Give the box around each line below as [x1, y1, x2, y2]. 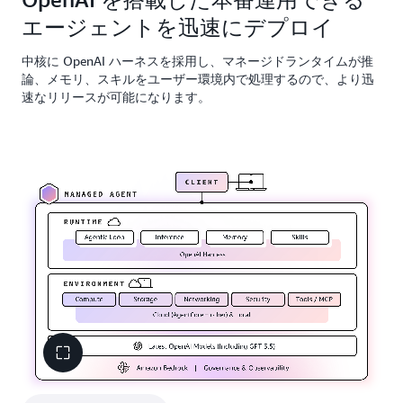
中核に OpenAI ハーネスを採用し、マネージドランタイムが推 [22, 53, 373, 68]
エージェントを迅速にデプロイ [22, 14, 334, 40]
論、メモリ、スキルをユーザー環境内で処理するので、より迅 [22, 71, 374, 86]
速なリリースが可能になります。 [22, 89, 210, 104]
